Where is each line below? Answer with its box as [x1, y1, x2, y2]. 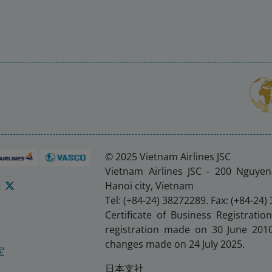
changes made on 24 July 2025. [105, 237, 245, 251]
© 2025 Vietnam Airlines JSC [105, 150, 231, 163]
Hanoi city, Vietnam [105, 179, 194, 192]
